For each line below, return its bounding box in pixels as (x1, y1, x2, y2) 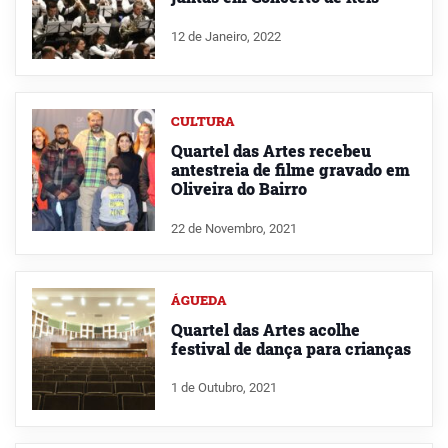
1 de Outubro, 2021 (170, 380, 277, 396)
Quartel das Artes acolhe (170, 318, 360, 340)
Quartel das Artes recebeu (170, 139, 371, 161)
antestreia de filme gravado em (170, 158, 410, 180)
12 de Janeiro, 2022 (170, 28, 281, 44)
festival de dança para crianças (170, 337, 411, 359)
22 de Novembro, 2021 (170, 220, 297, 236)
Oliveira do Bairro (170, 177, 307, 199)
